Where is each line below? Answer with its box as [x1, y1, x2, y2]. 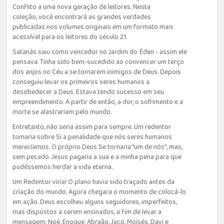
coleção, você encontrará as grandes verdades [12, 11, 151, 22]
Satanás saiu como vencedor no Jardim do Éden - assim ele [12, 46, 187, 57]
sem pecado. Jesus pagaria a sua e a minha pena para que [12, 151, 181, 162]
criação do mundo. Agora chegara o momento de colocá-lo [12, 186, 186, 197]
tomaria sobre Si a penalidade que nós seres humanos [12, 131, 172, 142]
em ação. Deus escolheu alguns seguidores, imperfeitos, [12, 196, 177, 207]
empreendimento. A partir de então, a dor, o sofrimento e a [12, 96, 183, 107]
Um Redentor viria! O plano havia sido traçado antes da [12, 176, 174, 187]
